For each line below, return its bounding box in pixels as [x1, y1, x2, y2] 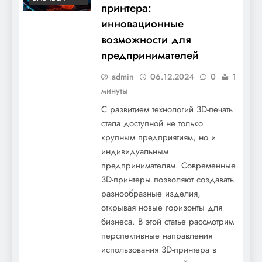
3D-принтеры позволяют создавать [101, 173, 234, 186]
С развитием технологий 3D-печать [101, 102, 233, 116]
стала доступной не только [101, 116, 203, 130]
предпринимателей [101, 47, 199, 63]
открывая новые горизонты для [101, 201, 222, 214]
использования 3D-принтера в [101, 243, 216, 256]
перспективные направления [101, 229, 212, 242]
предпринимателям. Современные [101, 158, 236, 172]
